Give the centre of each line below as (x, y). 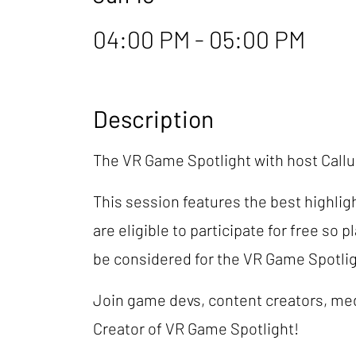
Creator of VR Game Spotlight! (196, 328)
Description (153, 118)
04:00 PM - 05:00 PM (199, 39)
